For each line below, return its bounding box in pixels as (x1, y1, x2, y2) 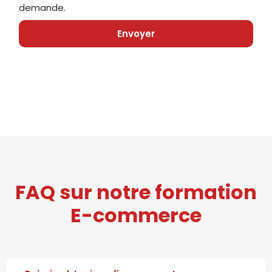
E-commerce (70, 201, 202, 229)
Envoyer (117, 27, 155, 40)
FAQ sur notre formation (15, 178, 257, 206)
